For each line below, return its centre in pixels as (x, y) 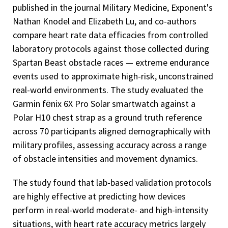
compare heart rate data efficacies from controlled (110, 35)
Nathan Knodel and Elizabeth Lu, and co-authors (105, 21)
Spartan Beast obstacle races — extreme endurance (111, 62)
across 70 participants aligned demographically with (111, 131)
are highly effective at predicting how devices (99, 196)
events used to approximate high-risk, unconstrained (113, 76)
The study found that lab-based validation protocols (112, 182)
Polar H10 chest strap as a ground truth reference (107, 117)
